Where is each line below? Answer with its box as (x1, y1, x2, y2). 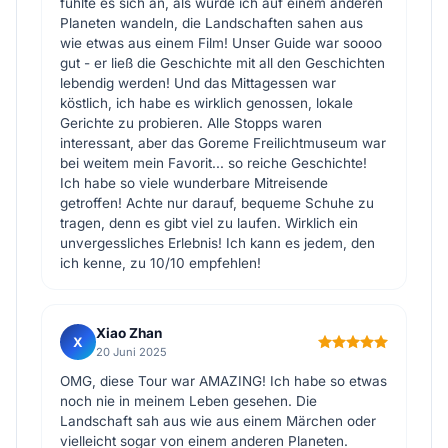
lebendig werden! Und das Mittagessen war (60, 75, 336, 91)
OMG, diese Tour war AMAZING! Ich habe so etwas (60, 373, 387, 389)
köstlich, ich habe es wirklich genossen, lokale (60, 95, 353, 111)
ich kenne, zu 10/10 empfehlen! (60, 255, 261, 271)
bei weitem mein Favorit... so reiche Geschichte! (60, 155, 367, 171)
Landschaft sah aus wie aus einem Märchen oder (60, 413, 376, 429)
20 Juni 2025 (96, 345, 167, 359)
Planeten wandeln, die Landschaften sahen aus (60, 15, 363, 31)
